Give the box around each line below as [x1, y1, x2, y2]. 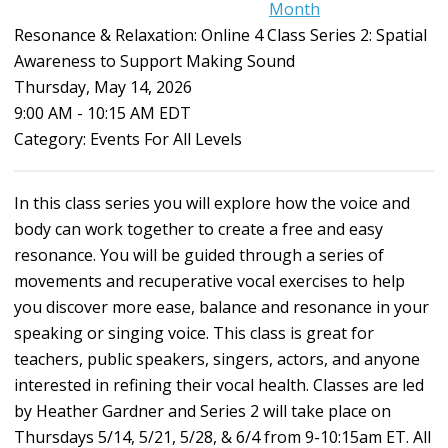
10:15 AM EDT [87, 102, 191, 125]
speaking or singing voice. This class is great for [14, 322, 374, 345]
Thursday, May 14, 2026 [14, 76, 192, 99]
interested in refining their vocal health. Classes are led [14, 374, 424, 397]
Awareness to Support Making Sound [14, 50, 295, 73]
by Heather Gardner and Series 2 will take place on [14, 400, 391, 423]
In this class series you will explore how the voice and [14, 192, 410, 215]
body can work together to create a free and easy [14, 218, 383, 241]
